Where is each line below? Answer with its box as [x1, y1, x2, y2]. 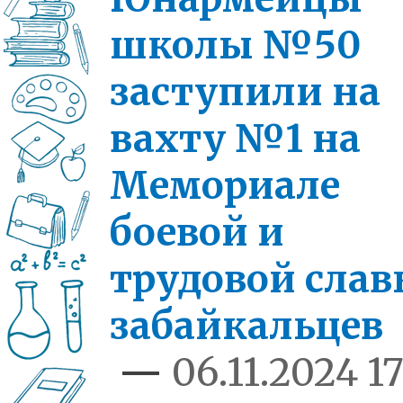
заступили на [110, 68, 381, 115]
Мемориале [110, 162, 340, 209]
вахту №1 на [110, 115, 361, 162]
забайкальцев [110, 302, 383, 349]
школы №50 [110, 22, 361, 68]
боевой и [110, 209, 284, 255]
